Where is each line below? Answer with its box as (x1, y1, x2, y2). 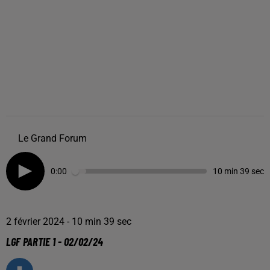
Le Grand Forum (18, 133, 87, 144)
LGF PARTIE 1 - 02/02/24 (6, 234, 103, 248)
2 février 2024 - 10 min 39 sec (6, 216, 131, 227)
